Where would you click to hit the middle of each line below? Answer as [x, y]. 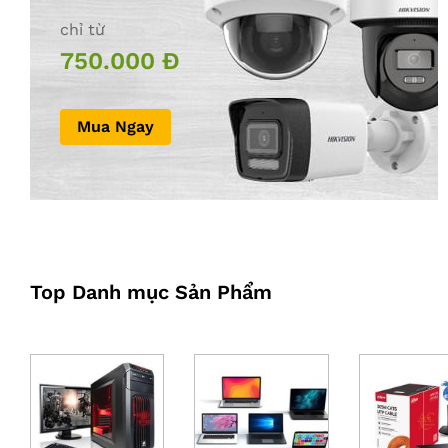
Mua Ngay [115, 126]
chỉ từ [82, 29]
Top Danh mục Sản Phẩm [151, 291]
